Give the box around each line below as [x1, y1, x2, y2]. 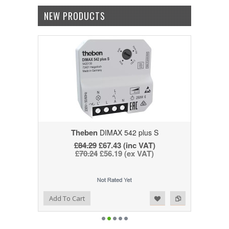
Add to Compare [28, 193, 74, 202]
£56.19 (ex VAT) [98, 148, 154, 159]
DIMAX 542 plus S [97, 127, 158, 138]
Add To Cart [49, 194, 85, 203]
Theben [71, 127, 98, 139]
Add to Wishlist [9, 193, 51, 202]
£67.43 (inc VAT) [96, 140, 155, 151]
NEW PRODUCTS [43, 9, 105, 23]
